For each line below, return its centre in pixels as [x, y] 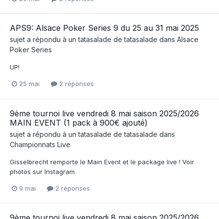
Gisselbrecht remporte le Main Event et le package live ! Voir [102, 162]
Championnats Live [40, 144]
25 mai [29, 84]
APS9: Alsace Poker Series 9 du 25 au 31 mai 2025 [104, 28]
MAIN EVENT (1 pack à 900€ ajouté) [79, 122]
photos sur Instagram [42, 171]
